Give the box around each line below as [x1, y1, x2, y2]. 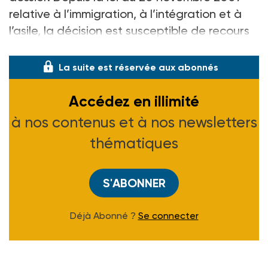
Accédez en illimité [69, 92, 199, 111]
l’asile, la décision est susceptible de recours [9, 23, 249, 38]
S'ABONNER [102, 175, 166, 190]
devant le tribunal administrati [9, 39, 175, 54]
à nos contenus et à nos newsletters [11, 113, 257, 131]
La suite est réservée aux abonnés [59, 61, 218, 73]
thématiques [90, 134, 178, 152]
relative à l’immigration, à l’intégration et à [9, 6, 242, 21]
